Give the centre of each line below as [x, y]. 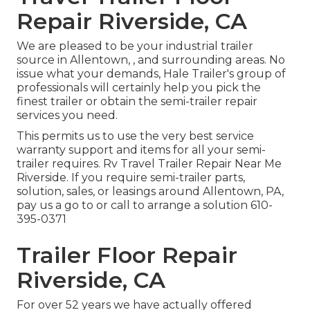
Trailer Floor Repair [127, 255]
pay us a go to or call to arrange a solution [134, 206]
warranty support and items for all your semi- [141, 150]
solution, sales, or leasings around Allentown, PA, [150, 192]
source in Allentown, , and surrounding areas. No [151, 60]
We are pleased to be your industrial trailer [135, 46]
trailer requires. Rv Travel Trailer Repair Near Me [149, 164]
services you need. [67, 116]
